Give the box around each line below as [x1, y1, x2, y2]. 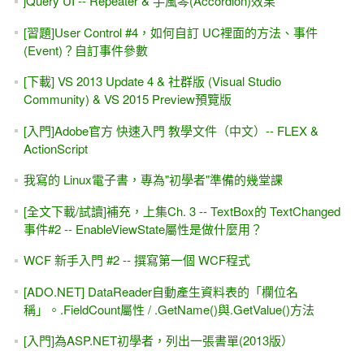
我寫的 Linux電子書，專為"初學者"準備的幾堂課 [23, 171, 283, 188]
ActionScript [23, 139, 88, 157]
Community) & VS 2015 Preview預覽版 [23, 90, 232, 108]
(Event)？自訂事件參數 [23, 41, 148, 58]
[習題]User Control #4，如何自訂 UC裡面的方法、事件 [23, 23, 318, 41]
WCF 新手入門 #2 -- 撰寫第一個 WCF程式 [23, 251, 250, 269]
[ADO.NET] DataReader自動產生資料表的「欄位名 [23, 282, 298, 300]
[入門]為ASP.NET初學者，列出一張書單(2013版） [23, 331, 293, 349]
